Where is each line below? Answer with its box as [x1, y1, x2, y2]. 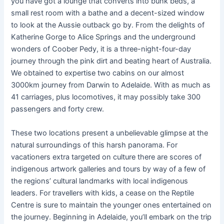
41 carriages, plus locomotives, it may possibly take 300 [11, 92, 201, 102]
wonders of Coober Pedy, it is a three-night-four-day [11, 44, 191, 54]
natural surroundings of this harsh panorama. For [11, 140, 178, 149]
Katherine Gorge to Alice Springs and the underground [11, 32, 196, 42]
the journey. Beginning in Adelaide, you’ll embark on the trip [11, 212, 212, 221]
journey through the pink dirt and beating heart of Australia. [11, 56, 212, 66]
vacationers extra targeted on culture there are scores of [11, 152, 202, 161]
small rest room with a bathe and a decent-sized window [11, 8, 205, 18]
